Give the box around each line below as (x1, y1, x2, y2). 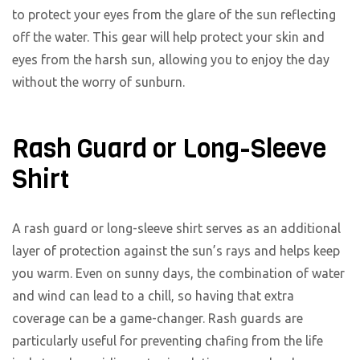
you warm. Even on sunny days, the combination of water (12, 265, 345, 280)
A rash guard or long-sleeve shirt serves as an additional (12, 220, 341, 235)
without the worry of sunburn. (12, 74, 185, 89)
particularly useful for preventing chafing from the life (12, 333, 323, 348)
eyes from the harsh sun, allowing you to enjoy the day (12, 51, 329, 67)
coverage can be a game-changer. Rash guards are (12, 310, 303, 325)
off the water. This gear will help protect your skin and (12, 29, 325, 44)
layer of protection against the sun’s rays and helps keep (12, 243, 340, 258)
